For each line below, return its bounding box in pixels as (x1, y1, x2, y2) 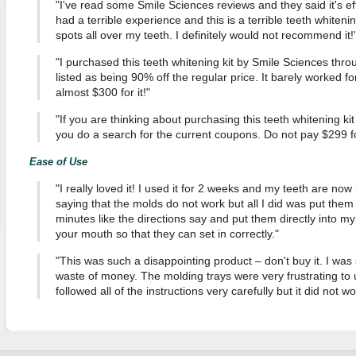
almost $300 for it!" (55, 86, 150, 99)
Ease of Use (29, 156, 87, 168)
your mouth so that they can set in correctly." (55, 227, 279, 240)
